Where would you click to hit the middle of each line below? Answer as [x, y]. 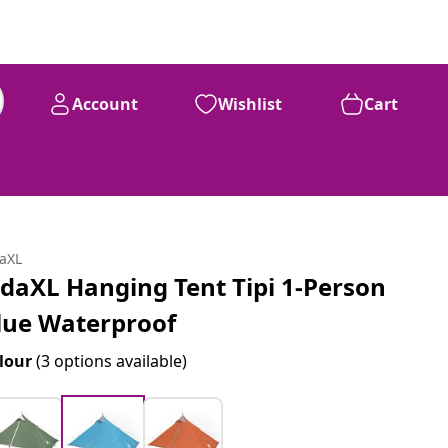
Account [105, 104]
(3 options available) [112, 361]
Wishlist [250, 104]
